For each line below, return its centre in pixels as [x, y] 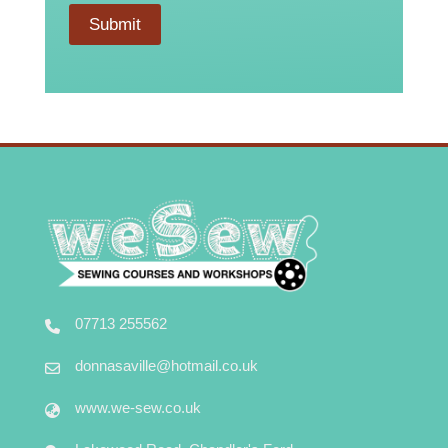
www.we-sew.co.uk [137, 407]
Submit [114, 25]
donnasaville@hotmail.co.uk [166, 365]
